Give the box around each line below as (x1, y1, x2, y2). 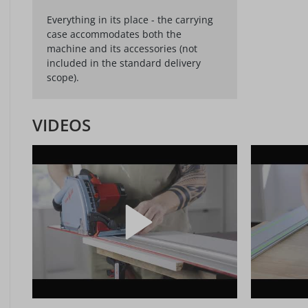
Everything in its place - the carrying (47, 13, 213, 26)
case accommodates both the (47, 27, 181, 41)
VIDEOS (32, 113, 91, 136)
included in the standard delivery (47, 56, 201, 69)
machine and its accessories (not (47, 42, 197, 55)
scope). (47, 71, 79, 84)
